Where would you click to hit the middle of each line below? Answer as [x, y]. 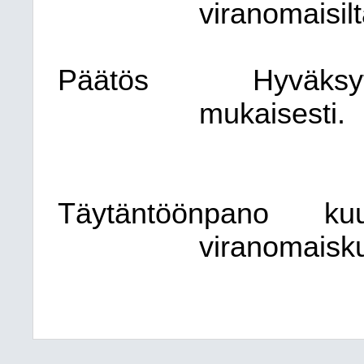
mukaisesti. [272, 114]
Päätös [103, 80]
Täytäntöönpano [163, 214]
